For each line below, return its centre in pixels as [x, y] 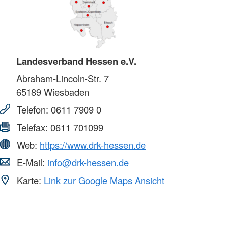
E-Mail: [31, 163]
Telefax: [32, 127]
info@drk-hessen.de [88, 163]
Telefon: [33, 110]
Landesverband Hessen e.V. [76, 61]
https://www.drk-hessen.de [93, 145]
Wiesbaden [65, 92]
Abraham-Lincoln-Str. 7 [63, 78]
